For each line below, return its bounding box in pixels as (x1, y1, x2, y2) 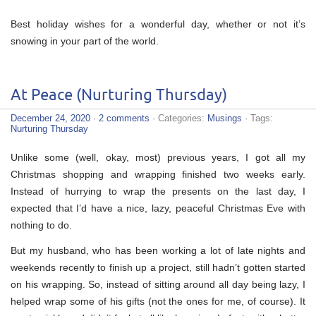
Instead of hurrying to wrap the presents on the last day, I (11, 185, 305, 197)
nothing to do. (11, 219, 72, 231)
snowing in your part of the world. (11, 35, 159, 47)
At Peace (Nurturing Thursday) (11, 87, 227, 104)
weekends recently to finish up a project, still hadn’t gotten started (11, 261, 305, 273)
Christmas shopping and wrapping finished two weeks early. (11, 168, 305, 180)
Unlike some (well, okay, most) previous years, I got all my (11, 151, 305, 163)
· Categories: (150, 112, 207, 123)
